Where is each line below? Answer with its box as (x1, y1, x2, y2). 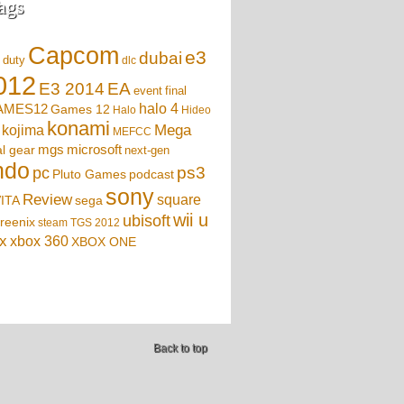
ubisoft (123, 212, 170, 230)
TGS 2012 (70, 216, 120, 228)
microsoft (67, 142, 122, 157)
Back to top (153, 341, 207, 354)
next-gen (124, 143, 170, 157)
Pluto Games (52, 168, 126, 181)
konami (47, 117, 110, 140)
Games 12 (50, 103, 110, 116)
